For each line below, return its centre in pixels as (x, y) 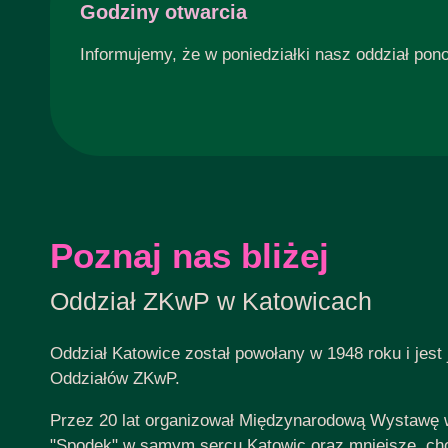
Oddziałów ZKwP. (115, 379)
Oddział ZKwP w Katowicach (211, 301)
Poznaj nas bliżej (189, 256)
